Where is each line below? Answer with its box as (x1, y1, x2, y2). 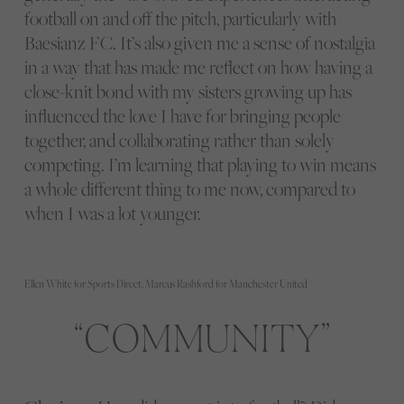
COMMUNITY (84, 309, 320, 361)
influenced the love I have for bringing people (23, 103, 341, 128)
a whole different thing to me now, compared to (23, 176, 355, 201)
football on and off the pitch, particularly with (23, 5, 336, 31)
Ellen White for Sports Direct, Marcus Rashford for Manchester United (23, 278, 308, 291)
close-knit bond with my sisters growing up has (23, 78, 352, 104)
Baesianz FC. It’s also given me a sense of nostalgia (23, 30, 375, 55)
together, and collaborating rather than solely (23, 127, 335, 152)
